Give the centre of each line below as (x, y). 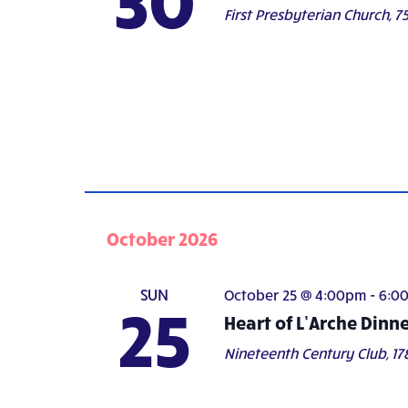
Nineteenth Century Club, (307, 352)
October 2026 (162, 238)
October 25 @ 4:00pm (295, 294)
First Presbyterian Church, (309, 14)
